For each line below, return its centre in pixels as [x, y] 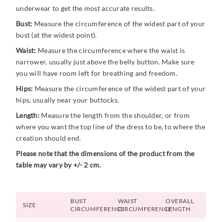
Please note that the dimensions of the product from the [105, 154]
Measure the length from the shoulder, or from [114, 115]
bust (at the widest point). [56, 35]
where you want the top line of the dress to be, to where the [111, 127]
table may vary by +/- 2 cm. [58, 165]
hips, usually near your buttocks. [68, 100]
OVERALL [180, 201]
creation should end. [49, 138]
